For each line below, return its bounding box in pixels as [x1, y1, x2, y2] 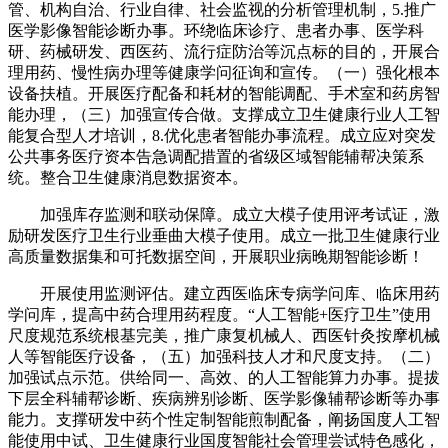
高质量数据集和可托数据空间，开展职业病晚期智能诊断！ [8, 248, 424, 266]
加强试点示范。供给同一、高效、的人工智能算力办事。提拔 [8, 369, 440, 387]
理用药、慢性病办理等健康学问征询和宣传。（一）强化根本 [8, 64, 440, 82]
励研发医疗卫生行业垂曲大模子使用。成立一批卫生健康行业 [8, 227, 440, 245]
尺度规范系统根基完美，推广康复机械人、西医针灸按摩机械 [8, 327, 440, 345]
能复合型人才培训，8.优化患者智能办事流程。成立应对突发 [8, 127, 436, 145]
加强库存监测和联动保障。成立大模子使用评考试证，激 [8, 206, 440, 224]
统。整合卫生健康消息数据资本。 [8, 169, 248, 187]
